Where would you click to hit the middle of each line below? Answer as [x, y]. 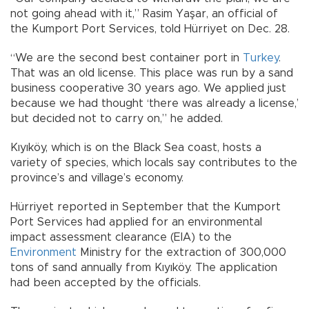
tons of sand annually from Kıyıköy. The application [144, 267]
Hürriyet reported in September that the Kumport [146, 207]
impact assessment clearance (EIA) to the [121, 237]
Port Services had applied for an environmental [136, 222]
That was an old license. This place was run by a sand [152, 73]
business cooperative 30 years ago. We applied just [148, 88]
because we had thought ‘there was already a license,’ [154, 103]
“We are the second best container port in [127, 58]
